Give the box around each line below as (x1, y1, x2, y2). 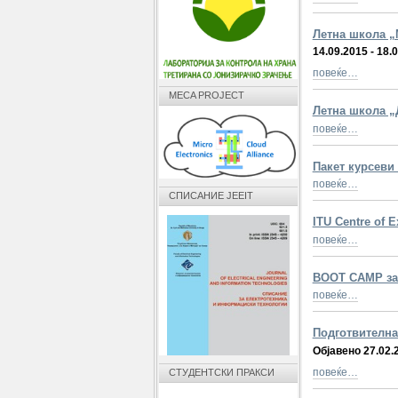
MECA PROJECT (168, 90, 244, 101)
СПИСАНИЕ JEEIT (168, 189, 253, 201)
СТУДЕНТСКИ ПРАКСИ (168, 366, 275, 378)
